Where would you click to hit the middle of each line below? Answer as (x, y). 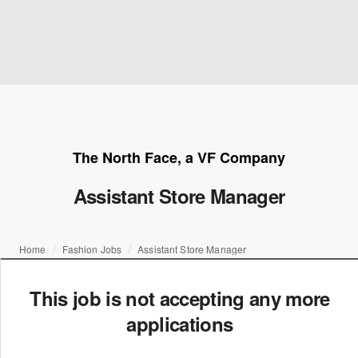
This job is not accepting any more (180, 298)
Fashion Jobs (92, 249)
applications (180, 324)
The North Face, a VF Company (179, 157)
